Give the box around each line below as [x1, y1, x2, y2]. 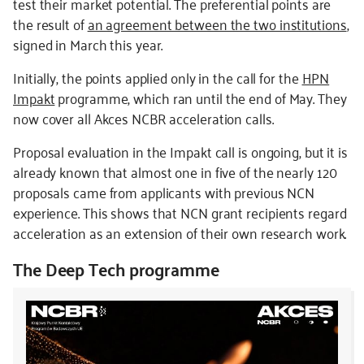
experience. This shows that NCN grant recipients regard [13, 199, 347, 225]
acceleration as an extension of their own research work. [13, 219, 347, 245]
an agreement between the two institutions [87, 11, 347, 37]
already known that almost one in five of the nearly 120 [13, 158, 337, 184]
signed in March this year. [13, 31, 163, 57]
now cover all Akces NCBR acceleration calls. [13, 105, 274, 131]
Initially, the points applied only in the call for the [13, 64, 302, 90]
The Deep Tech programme [13, 252, 219, 284]
